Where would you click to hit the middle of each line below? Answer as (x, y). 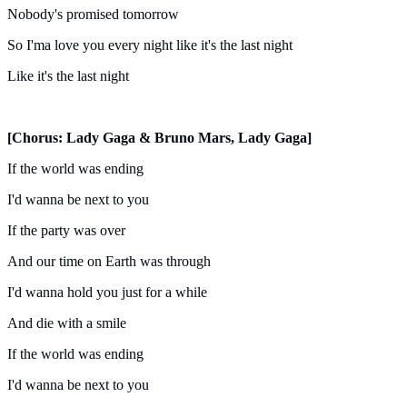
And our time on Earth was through (109, 262)
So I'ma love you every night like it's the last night (150, 45)
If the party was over (66, 231)
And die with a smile (67, 323)
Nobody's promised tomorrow (93, 15)
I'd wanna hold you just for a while (107, 293)
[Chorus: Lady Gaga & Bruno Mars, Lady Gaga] (159, 138)
